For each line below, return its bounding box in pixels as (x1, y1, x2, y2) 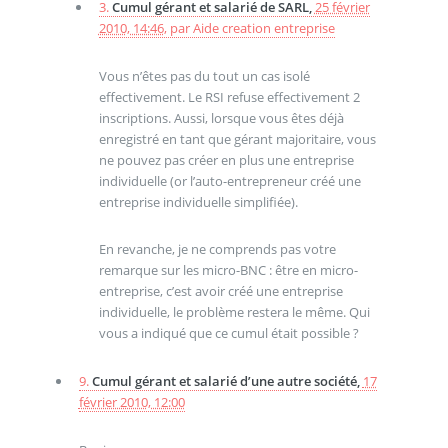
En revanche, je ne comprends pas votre (98, 240, 336, 259)
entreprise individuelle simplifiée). (98, 192, 298, 211)
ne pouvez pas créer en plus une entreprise (98, 150, 354, 169)
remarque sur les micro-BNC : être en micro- (98, 261, 358, 280)
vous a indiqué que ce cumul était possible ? (98, 324, 359, 343)
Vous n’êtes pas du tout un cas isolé (98, 66, 310, 85)
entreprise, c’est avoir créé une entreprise (98, 282, 343, 301)
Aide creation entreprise (192, 19, 335, 38)
